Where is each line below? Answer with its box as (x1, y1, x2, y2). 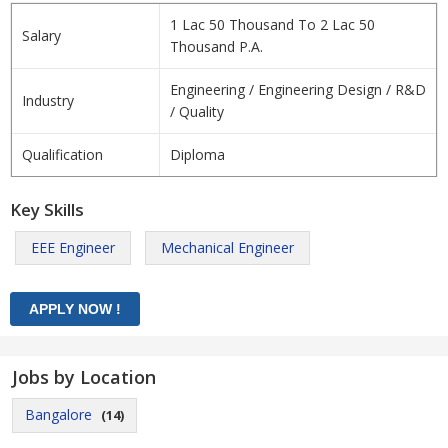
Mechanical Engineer (161, 238, 294, 257)
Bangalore (25, 405, 92, 424)
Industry (22, 91, 74, 110)
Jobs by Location (12, 365, 156, 389)
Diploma (170, 145, 225, 164)
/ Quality (170, 102, 224, 121)
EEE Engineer (31, 238, 115, 257)
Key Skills (10, 198, 84, 221)
